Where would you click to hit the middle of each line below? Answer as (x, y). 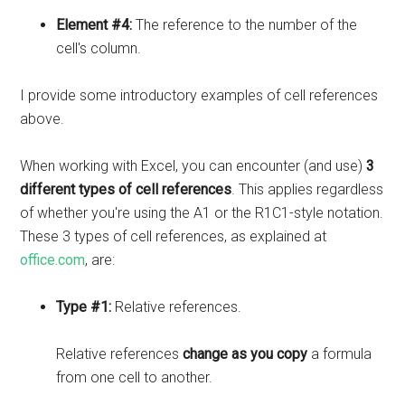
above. (42, 119)
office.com (53, 260)
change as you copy (245, 354)
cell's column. (99, 49)
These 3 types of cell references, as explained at (174, 237)
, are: (100, 260)
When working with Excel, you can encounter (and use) (193, 166)
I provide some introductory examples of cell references (199, 96)
